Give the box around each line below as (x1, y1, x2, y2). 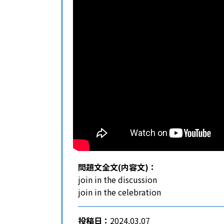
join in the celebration (78, 186, 161, 198)
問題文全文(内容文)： (78, 161, 156, 173)
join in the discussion (78, 173, 157, 186)
